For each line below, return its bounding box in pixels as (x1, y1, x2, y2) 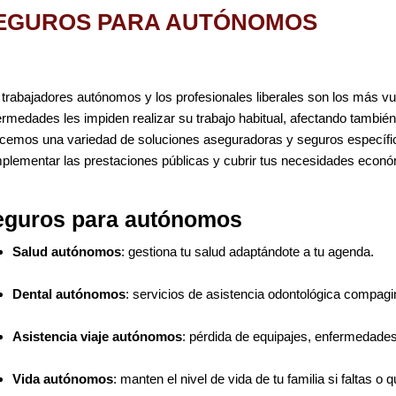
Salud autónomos (11, 243, 121, 259)
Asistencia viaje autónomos (11, 328, 182, 344)
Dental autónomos (11, 286, 126, 301)
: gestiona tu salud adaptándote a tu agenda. (120, 243, 374, 259)
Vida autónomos (11, 370, 113, 386)
